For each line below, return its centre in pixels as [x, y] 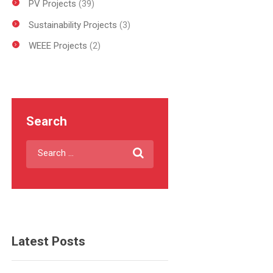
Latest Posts [48, 242]
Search [46, 122]
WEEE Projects [58, 46]
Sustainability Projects [73, 25]
